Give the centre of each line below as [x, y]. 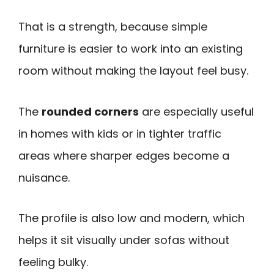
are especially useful [196, 111]
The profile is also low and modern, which [131, 218]
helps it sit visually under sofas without [124, 240]
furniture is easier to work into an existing [131, 49]
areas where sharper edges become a [124, 155]
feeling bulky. [53, 262]
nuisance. [44, 177]
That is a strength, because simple [113, 27]
